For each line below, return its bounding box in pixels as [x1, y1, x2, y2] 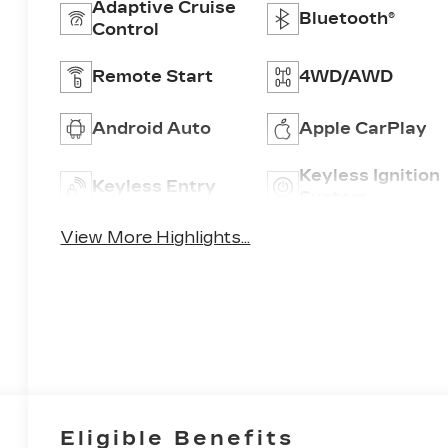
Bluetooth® [298, 8, 395, 28]
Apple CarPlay [298, 118, 427, 138]
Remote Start [92, 66, 214, 86]
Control [92, 19, 160, 39]
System [298, 187, 367, 207]
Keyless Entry [92, 176, 217, 196]
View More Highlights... [60, 227, 251, 247]
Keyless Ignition [298, 165, 440, 185]
